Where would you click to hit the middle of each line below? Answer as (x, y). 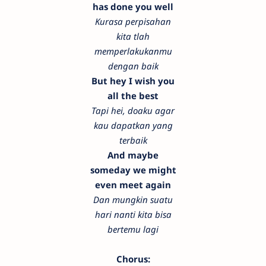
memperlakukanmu (133, 51)
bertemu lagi (133, 229)
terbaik (133, 140)
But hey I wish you (133, 81)
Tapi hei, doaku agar (133, 111)
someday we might (133, 170)
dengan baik (133, 66)
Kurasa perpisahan (133, 22)
